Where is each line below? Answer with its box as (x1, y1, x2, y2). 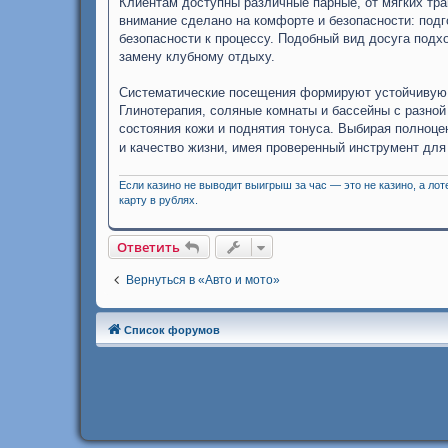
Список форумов (124, 323, 220, 336)
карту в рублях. (119, 193, 198, 206)
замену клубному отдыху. (119, 49, 275, 65)
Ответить (117, 237, 180, 256)
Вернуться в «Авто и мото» (126, 272, 280, 287)
